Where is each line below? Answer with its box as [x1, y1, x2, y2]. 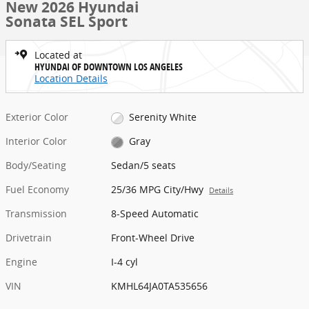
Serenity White [128, 110, 197, 123]
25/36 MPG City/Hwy [111, 183, 204, 197]
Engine [6, 255, 37, 269]
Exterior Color [6, 110, 68, 123]
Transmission [6, 207, 67, 221]
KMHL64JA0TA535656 [111, 279, 208, 293]
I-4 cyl [111, 255, 139, 269]
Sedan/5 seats [111, 159, 177, 172]
